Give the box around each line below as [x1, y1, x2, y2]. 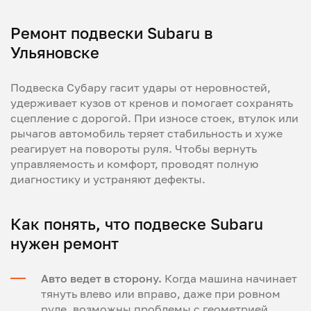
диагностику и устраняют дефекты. [10, 171, 205, 186]
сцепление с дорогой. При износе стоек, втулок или [10, 110, 299, 125]
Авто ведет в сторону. [41, 271, 162, 285]
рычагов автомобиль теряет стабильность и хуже [10, 126, 283, 140]
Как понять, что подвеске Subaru [10, 214, 263, 233]
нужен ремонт [10, 233, 119, 253]
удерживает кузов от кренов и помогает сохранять [10, 95, 293, 110]
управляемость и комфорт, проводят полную [10, 156, 258, 171]
